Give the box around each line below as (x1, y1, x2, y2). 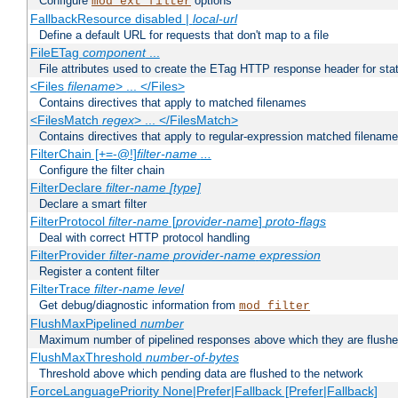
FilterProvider (29, 248, 109, 263)
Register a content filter (39, 265, 159, 279)
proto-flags (265, 214, 326, 229)
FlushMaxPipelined (29, 316, 140, 331)
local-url (192, 12, 237, 27)
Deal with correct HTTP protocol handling (39, 231, 250, 245)
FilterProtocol (29, 214, 108, 229)
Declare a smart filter (39, 197, 147, 211)
